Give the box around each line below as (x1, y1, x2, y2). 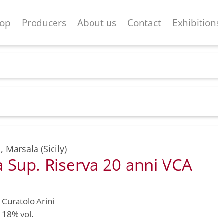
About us (77, 16, 117, 30)
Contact (127, 16, 162, 30)
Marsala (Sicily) (6, 143, 67, 155)
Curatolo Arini (2, 195, 54, 207)
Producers (22, 16, 67, 30)
